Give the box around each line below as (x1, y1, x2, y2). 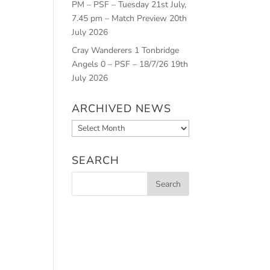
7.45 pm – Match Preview (72, 13, 168, 25)
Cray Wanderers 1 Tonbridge (72, 45, 180, 57)
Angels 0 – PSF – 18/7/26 (72, 58, 169, 71)
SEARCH (72, 153, 120, 168)
